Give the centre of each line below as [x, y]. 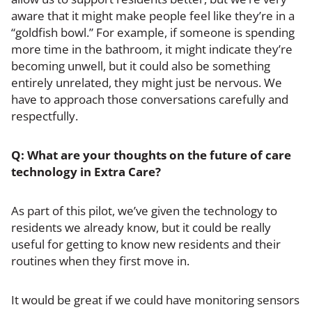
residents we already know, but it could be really [141, 227]
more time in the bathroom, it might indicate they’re [152, 49]
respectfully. [45, 116]
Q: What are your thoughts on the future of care [151, 155]
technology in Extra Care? [86, 171]
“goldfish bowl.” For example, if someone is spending [153, 32]
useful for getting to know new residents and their [146, 244]
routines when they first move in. [100, 260]
